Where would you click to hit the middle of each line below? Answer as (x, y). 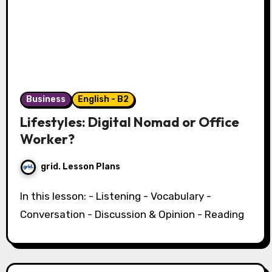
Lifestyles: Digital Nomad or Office (129, 122)
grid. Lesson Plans (80, 166)
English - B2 (103, 99)
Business (46, 99)
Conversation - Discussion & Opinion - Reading (132, 214)
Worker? (47, 139)
